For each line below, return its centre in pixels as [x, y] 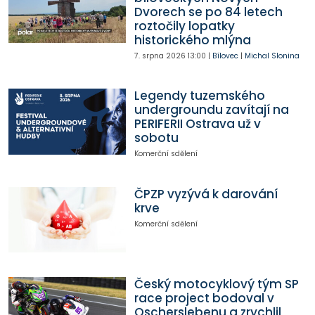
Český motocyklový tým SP [216, 284]
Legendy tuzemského [199, 96]
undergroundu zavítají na [211, 110]
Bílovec [225, 56]
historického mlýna [192, 40]
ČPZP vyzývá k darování [206, 194]
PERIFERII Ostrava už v [197, 124]
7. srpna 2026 [160, 56]
